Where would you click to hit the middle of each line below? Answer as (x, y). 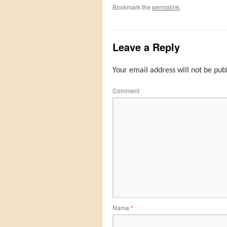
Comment (126, 91)
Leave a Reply (146, 47)
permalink (166, 7)
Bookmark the (132, 7)
